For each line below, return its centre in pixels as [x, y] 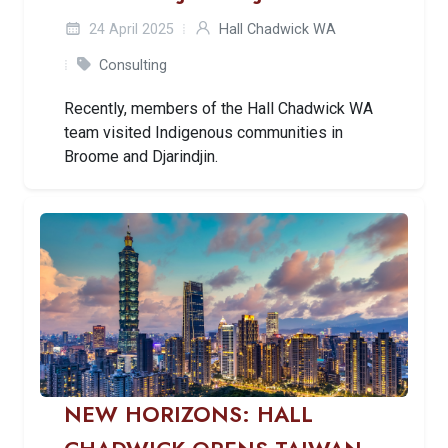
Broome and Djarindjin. [141, 156]
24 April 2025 [129, 29]
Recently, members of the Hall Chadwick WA [218, 108]
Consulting [133, 65]
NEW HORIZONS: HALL [188, 414]
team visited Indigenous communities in [203, 132]
